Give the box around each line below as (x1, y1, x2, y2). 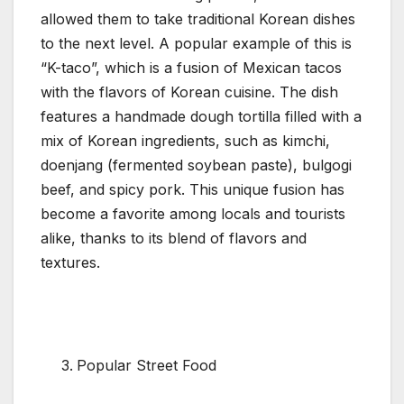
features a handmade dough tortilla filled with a (41, 106, 362, 125)
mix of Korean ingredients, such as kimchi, (41, 131, 330, 150)
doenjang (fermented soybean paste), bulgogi (41, 155, 352, 174)
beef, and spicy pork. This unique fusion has (41, 179, 344, 198)
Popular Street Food (77, 355, 216, 374)
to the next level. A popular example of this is (41, 33, 352, 52)
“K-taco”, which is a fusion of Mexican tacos (41, 58, 342, 77)
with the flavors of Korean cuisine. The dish (41, 82, 338, 101)
